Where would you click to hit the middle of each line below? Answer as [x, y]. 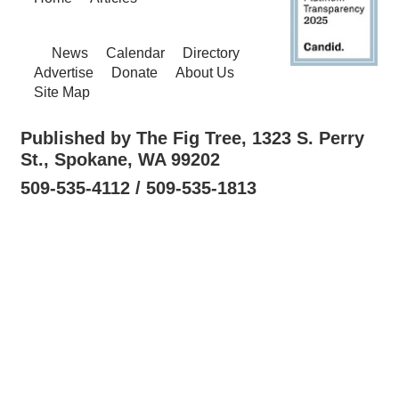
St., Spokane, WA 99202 [120, 159]
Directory [211, 53]
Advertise [64, 72]
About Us [205, 72]
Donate [134, 72]
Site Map [62, 92]
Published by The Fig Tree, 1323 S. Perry [192, 138]
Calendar [135, 53]
